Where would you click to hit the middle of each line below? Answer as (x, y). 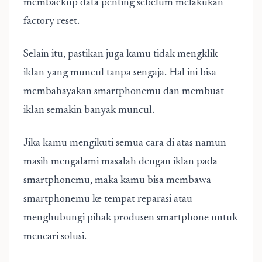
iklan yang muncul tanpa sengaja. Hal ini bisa (120, 73)
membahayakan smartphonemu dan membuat (124, 92)
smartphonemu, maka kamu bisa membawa (117, 181)
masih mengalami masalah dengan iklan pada (120, 162)
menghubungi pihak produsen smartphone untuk (130, 218)
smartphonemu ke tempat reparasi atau (108, 199)
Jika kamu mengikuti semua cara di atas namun (125, 143)
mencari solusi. (55, 237)
